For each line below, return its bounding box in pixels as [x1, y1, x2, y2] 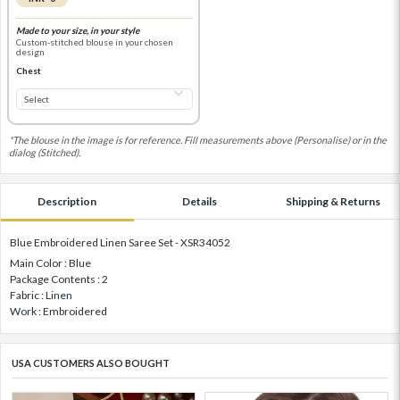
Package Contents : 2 [10, 272, 108, 287]
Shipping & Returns [285, 195, 380, 209]
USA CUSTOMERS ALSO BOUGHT [12, 357, 170, 370]
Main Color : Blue [10, 256, 91, 271]
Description [37, 195, 97, 209]
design [15, 46, 45, 57]
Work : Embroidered [10, 304, 107, 319]
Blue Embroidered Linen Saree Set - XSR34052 [10, 236, 230, 250]
